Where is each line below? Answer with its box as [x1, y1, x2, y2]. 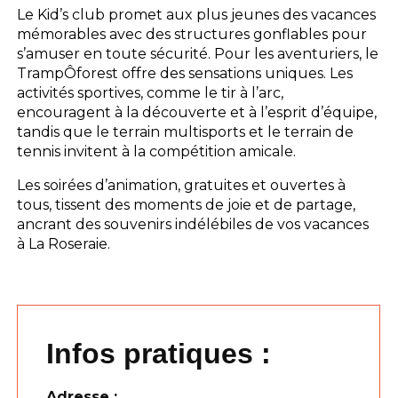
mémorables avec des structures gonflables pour [17, 25, 368, 43]
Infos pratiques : [46, 337, 272, 370]
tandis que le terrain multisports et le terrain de [17, 123, 354, 140]
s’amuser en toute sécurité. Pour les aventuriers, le [17, 44, 379, 62]
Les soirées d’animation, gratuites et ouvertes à [17, 176, 346, 194]
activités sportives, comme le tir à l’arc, [17, 84, 284, 101]
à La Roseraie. [17, 235, 111, 252]
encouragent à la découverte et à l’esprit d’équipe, [17, 103, 378, 121]
